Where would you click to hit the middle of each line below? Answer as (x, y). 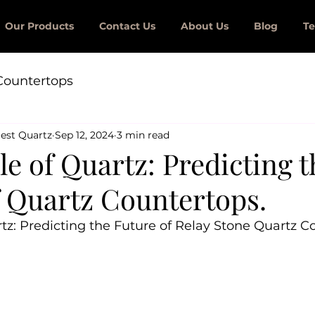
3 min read (143, 135)
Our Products (39, 26)
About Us (205, 26)
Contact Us (127, 26)
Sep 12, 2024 (84, 135)
